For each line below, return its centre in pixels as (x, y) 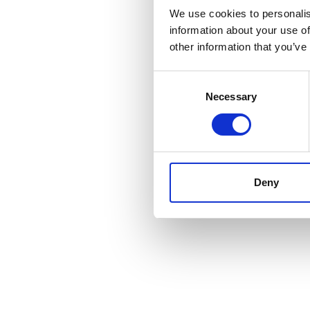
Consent (172, 79)
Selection (174, 95)
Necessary (231, 96)
